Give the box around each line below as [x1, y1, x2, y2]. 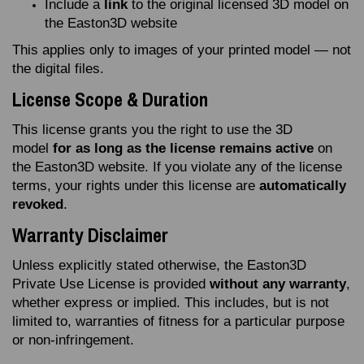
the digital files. [12, 61, 104, 76]
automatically [259, 178, 346, 193]
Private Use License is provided [12, 276, 210, 292]
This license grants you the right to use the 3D [12, 122, 292, 137]
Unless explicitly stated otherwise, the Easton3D [12, 258, 306, 273]
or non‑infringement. [12, 332, 134, 348]
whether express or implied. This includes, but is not [12, 295, 329, 310]
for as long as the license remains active [53, 141, 314, 156]
